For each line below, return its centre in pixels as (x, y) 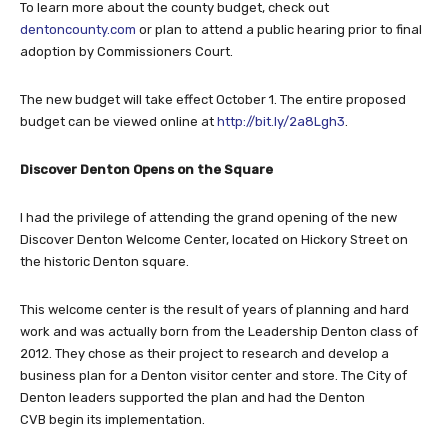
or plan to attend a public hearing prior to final (279, 30)
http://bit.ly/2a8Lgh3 (281, 122)
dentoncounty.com (78, 30)
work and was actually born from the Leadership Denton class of (219, 332)
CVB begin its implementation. (112, 420)
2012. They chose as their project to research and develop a (204, 354)
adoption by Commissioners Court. (126, 52)
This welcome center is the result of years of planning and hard (214, 310)
